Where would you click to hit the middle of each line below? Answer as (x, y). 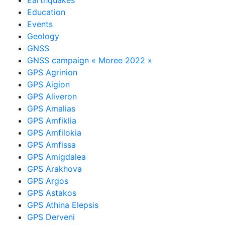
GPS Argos (48, 181)
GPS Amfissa (52, 144)
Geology (43, 36)
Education (46, 12)
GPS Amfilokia (54, 132)
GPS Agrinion (52, 72)
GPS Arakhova (55, 168)
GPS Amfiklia (52, 120)
